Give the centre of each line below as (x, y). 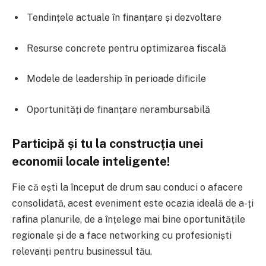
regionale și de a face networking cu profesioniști (122, 236)
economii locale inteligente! (91, 161)
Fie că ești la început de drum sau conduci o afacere (127, 188)
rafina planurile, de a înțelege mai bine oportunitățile (129, 220)
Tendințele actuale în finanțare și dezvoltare (124, 17)
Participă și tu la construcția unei (107, 143)
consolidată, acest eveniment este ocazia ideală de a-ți (133, 204)
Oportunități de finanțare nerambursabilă (118, 109)
